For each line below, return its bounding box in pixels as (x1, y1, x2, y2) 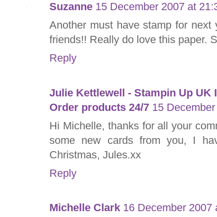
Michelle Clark (49, 201, 120, 214)
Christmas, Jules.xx (49, 148, 141, 161)
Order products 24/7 (49, 101, 149, 113)
